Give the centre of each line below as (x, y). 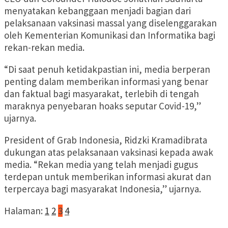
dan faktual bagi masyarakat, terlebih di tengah (102, 94)
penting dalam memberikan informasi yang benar (106, 82)
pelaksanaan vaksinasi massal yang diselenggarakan (110, 23)
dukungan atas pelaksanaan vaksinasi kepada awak (109, 152)
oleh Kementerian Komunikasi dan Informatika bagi (110, 35)
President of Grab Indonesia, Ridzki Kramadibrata (106, 140)
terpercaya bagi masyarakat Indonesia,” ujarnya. (103, 189)
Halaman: (23, 211)
